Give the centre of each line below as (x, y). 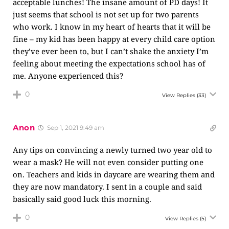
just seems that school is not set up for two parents (106, 14)
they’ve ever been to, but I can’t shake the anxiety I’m (111, 51)
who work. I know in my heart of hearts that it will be (112, 27)
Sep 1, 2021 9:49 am (75, 128)
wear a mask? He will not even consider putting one (108, 162)
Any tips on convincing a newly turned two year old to (112, 150)
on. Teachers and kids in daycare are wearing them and (114, 174)
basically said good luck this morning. (82, 199)
